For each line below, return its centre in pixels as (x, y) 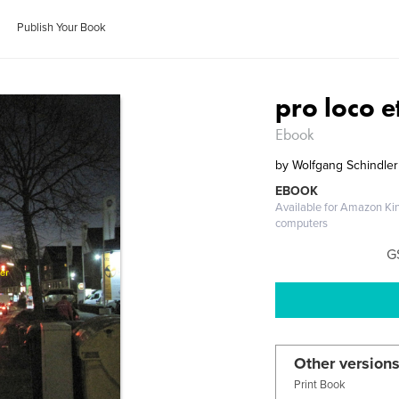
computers (302, 224)
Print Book (320, 385)
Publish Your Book (62, 28)
